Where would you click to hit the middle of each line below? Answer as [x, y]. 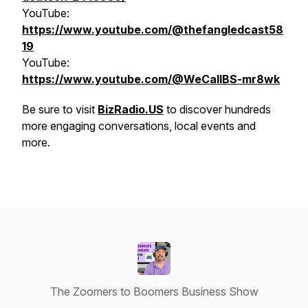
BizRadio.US [131, 109]
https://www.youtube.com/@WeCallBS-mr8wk [151, 79]
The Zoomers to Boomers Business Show [154, 291]
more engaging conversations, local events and [139, 126]
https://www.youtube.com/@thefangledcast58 [153, 30]
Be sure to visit [60, 109]
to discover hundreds [217, 109]
